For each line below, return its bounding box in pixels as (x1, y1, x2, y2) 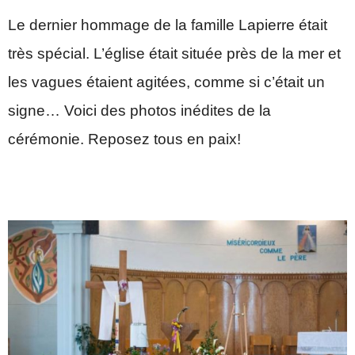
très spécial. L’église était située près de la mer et (8, 44, 341, 62)
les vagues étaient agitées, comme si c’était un (8, 73, 325, 90)
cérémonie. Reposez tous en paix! (8, 130, 241, 147)
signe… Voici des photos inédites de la (8, 101, 271, 119)
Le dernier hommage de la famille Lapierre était (8, 16, 327, 33)
